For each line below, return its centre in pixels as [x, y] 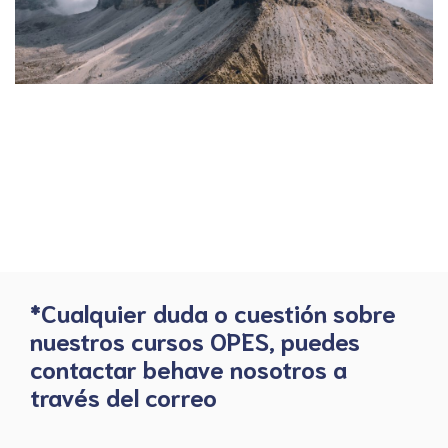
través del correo [123, 395]
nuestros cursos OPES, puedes [195, 339]
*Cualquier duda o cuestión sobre [213, 311]
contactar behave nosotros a [188, 367]
